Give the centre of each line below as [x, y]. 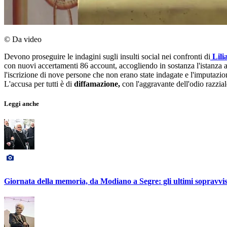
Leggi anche [22, 104]
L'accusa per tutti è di [39, 84]
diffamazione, [97, 84]
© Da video [23, 40]
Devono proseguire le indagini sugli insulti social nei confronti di [107, 57]
